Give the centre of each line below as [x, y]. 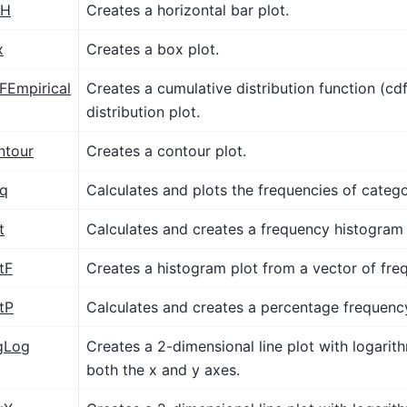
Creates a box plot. [153, 49]
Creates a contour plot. [166, 150]
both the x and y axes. [163, 369]
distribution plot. [143, 111]
